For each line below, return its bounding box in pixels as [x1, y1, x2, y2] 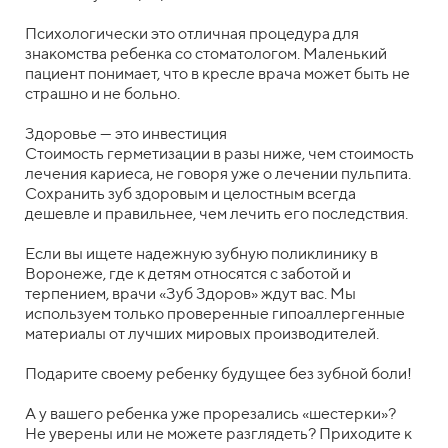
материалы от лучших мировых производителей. [25, 324, 379, 344]
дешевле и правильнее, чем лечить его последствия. [25, 204, 408, 224]
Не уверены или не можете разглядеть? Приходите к [25, 424, 412, 444]
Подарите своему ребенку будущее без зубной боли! [25, 364, 412, 384]
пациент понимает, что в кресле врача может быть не [25, 64, 410, 84]
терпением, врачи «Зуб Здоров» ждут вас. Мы [25, 284, 356, 304]
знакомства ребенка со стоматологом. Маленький [25, 44, 387, 64]
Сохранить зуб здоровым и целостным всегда [25, 184, 356, 204]
